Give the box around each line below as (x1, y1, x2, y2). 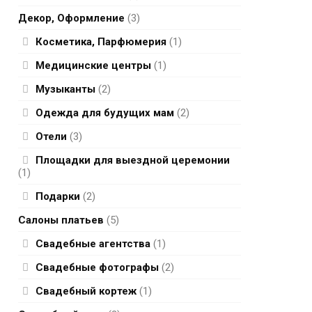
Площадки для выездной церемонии (36, 153, 230, 166)
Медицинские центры (36, 58, 151, 72)
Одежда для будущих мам (36, 106, 174, 119)
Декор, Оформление (18, 11, 125, 24)
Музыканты (36, 82, 95, 95)
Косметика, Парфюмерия (36, 35, 166, 48)
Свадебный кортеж (36, 284, 136, 297)
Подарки (36, 189, 80, 203)
